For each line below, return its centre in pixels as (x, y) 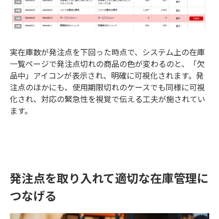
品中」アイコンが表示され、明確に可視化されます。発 (107, 75)
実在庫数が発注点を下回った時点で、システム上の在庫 (107, 52)
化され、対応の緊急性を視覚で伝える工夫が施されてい (108, 99)
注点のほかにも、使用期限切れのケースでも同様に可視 (107, 87)
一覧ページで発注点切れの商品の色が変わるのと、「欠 (107, 63)
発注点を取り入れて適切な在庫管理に (109, 177)
